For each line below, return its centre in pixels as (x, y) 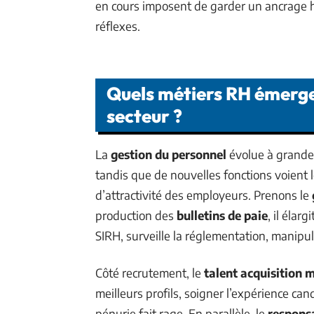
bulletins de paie (222, 215)
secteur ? (144, 116)
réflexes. (118, 26)
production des (136, 215)
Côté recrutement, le (150, 272)
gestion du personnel (169, 154)
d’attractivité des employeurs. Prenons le (204, 194)
